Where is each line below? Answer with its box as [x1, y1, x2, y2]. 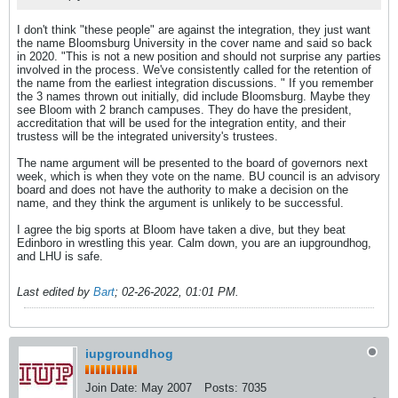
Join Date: [85, 380, 138, 394]
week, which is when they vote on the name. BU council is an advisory [17, 169, 380, 183]
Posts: [204, 380, 238, 394]
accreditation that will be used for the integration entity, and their [17, 115, 346, 130]
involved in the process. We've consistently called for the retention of [17, 62, 371, 76]
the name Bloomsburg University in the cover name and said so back [17, 36, 372, 50]
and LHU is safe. [17, 249, 103, 263]
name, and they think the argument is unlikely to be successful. [17, 195, 344, 210]
